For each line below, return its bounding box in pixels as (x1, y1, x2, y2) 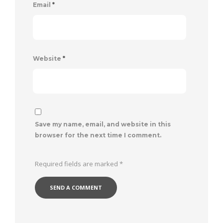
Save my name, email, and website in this (35, 120, 171, 128)
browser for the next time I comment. (35, 131, 161, 139)
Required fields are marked (35, 159, 119, 169)
